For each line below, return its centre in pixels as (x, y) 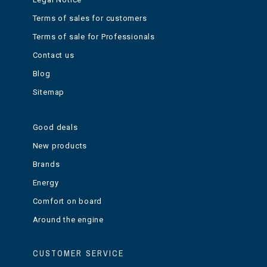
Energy (46, 183)
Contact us (53, 55)
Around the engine (68, 220)
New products (60, 146)
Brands (46, 164)
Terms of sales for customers (90, 18)
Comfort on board (67, 201)
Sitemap (49, 92)
